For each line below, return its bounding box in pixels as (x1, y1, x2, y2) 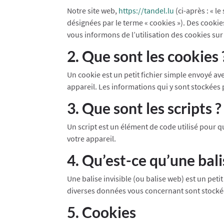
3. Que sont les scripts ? (67, 98, 222, 117)
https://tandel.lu (118, 5, 174, 15)
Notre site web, (67, 5, 119, 15)
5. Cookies (67, 202, 136, 221)
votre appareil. (67, 133, 116, 143)
